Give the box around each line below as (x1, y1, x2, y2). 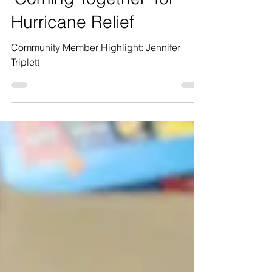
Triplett (11, 87, 39, 100)
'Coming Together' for (11, 19, 174, 40)
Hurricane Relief (11, 42, 134, 64)
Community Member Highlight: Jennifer (11, 72, 146, 85)
